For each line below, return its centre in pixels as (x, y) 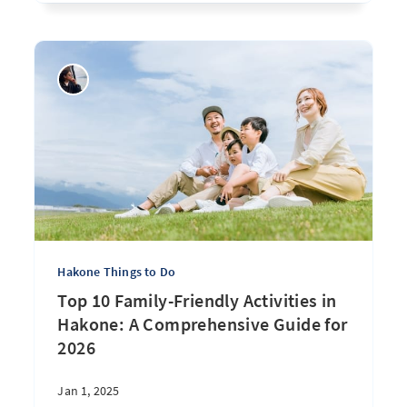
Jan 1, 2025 (89, 391)
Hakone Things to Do (117, 272)
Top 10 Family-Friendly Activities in (197, 300)
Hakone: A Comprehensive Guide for (203, 324)
